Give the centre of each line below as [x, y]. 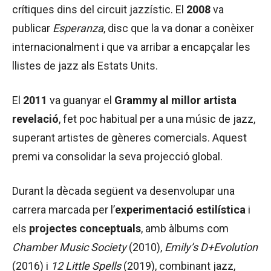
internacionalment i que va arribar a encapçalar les [131, 47]
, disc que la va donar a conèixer [179, 28]
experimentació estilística [180, 210]
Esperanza [78, 28]
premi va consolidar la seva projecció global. [117, 157]
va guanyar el [81, 100]
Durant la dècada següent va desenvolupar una [123, 191]
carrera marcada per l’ [64, 210]
